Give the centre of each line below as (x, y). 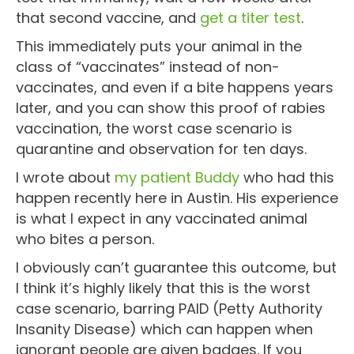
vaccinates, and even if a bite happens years (175, 87)
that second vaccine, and (108, 17)
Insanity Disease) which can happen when (164, 329)
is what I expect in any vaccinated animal (162, 218)
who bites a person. (85, 239)
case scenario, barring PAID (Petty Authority (169, 308)
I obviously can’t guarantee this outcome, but (176, 267)
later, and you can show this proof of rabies (171, 107)
